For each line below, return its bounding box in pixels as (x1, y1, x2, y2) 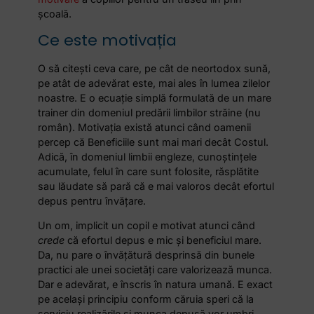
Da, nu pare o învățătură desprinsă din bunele (38, 248, 255, 261)
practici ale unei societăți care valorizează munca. (38, 263, 273, 275)
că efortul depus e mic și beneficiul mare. (64, 233, 262, 246)
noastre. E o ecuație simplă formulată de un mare (38, 91, 272, 104)
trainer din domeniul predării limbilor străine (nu (38, 106, 261, 118)
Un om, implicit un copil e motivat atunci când (38, 219, 256, 231)
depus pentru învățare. (38, 194, 146, 207)
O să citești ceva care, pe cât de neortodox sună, (38, 62, 271, 74)
